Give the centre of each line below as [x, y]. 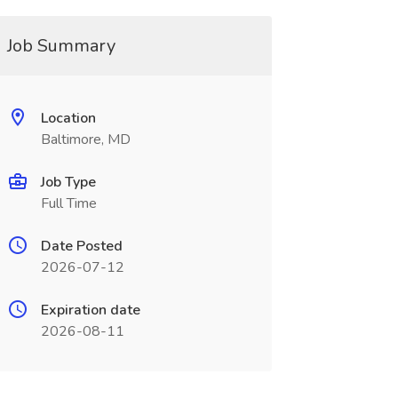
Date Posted [81, 246]
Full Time [68, 203]
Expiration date [90, 310]
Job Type [68, 182]
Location [68, 118]
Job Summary [61, 46]
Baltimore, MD [85, 139]
